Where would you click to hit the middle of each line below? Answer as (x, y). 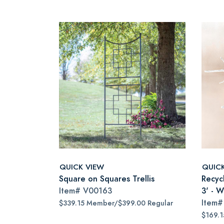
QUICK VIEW (82, 166)
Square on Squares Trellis (107, 179)
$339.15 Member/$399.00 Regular (116, 203)
